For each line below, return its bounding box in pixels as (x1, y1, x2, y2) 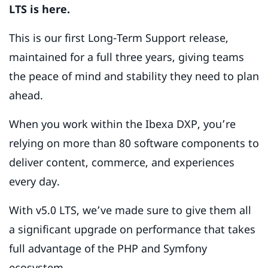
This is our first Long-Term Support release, (9, 30, 229, 45)
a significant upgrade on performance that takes (9, 221, 255, 236)
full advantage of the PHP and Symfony (9, 240, 207, 255)
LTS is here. (9, 1, 70, 16)
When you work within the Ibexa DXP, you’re (9, 116, 236, 131)
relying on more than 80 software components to (9, 135, 259, 150)
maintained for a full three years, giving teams (9, 49, 244, 64)
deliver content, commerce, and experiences (9, 154, 234, 169)
